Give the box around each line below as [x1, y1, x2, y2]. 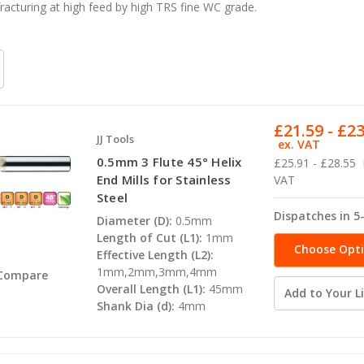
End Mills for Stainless [96, 171, 232, 188]
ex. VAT [278, 136, 321, 153]
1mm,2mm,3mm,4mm [96, 264, 217, 280]
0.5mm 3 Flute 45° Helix [96, 154, 242, 171]
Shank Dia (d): [96, 298, 175, 314]
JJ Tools [96, 132, 134, 147]
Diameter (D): [96, 213, 172, 229]
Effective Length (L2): [96, 247, 214, 263]
